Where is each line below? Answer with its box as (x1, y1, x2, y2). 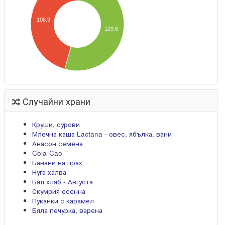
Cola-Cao (32, 148, 63, 158)
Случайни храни (20, 94, 91, 107)
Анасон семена (32, 139, 83, 148)
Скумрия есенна (32, 186, 86, 196)
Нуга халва (32, 167, 67, 177)
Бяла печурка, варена (32, 205, 103, 215)
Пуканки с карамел (32, 196, 94, 205)
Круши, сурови (32, 120, 80, 129)
